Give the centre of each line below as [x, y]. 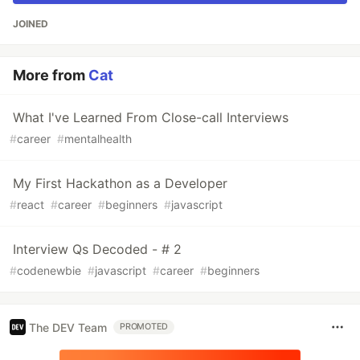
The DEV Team [68, 327]
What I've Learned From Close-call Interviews [151, 118]
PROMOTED [144, 327]
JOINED [31, 24]
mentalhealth [98, 139]
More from [51, 76]
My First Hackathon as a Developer [120, 184]
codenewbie [49, 271]
